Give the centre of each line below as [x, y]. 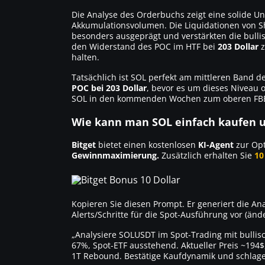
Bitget [84, 144]
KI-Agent [216, 144]
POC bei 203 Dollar [109, 88]
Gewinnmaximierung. [115, 155]
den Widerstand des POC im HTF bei [145, 46]
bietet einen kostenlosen [147, 144]
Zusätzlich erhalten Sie [207, 155]
